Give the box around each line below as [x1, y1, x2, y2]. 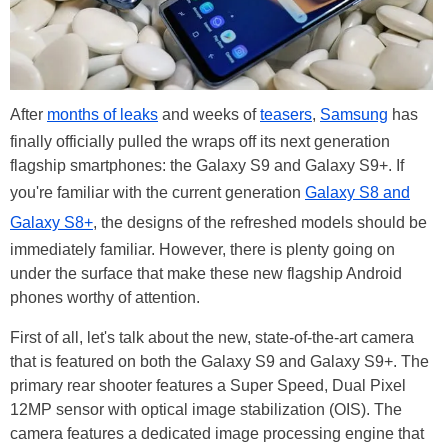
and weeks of [158, 105, 260, 123]
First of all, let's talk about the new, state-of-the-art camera [10, 328, 414, 346]
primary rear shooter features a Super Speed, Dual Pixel [10, 376, 406, 394]
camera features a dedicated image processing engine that [10, 424, 424, 442]
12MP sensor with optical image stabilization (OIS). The [10, 400, 402, 418]
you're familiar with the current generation [10, 183, 305, 201]
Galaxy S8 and [305, 183, 410, 201]
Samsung [320, 105, 388, 123]
